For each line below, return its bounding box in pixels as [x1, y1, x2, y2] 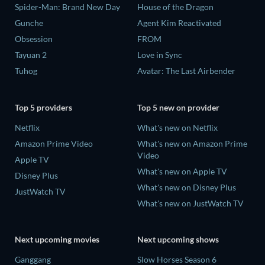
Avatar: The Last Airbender [137, 66, 235, 76]
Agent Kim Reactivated [137, 18, 221, 28]
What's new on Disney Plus [137, 182, 236, 192]
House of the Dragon [137, 2, 214, 12]
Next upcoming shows [137, 234, 219, 245]
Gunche [15, 18, 43, 28]
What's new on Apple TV [137, 166, 227, 176]
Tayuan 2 [15, 50, 47, 60]
